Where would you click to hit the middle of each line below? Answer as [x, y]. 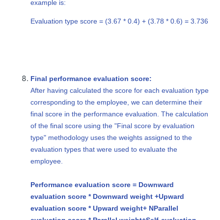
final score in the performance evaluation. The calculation [120, 114]
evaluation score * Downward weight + [95, 196]
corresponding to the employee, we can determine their [117, 102]
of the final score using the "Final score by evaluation [113, 125]
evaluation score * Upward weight [87, 208]
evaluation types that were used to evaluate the [104, 149]
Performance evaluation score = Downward [102, 184]
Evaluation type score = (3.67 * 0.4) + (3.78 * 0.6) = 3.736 [120, 21]
